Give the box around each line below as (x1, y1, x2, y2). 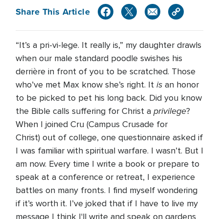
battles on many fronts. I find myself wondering (16, 185, 197, 196)
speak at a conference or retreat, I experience (16, 172, 195, 182)
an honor (165, 79, 199, 90)
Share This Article (16, 5, 90, 18)
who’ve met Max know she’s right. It (16, 79, 156, 90)
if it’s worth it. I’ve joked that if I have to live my (16, 198, 198, 209)
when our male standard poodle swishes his (16, 53, 182, 64)
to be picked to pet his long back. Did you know (16, 92, 202, 103)
